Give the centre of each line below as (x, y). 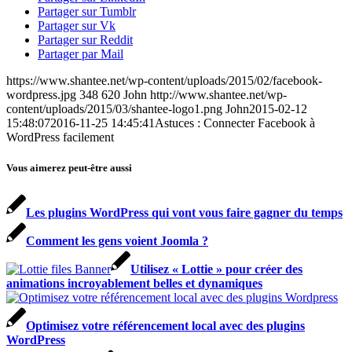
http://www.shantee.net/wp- (218, 94)
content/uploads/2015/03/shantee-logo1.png (114, 108)
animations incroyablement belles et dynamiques (134, 284)
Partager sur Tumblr (87, 11)
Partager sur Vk (77, 25)
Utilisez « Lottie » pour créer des (216, 269)
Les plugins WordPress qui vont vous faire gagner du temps (184, 213)
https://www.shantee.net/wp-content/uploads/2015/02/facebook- (164, 80)
